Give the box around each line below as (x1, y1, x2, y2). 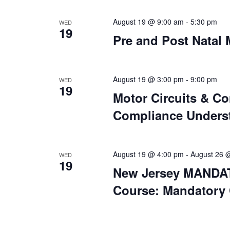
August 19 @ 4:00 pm (112, 149, 184, 159)
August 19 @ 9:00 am (112, 16, 184, 27)
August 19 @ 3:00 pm (112, 74, 184, 84)
